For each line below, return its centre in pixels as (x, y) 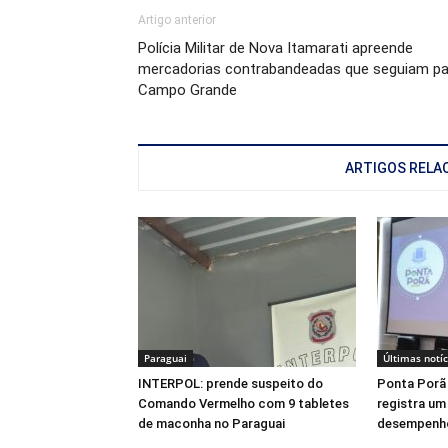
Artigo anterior (177, 20)
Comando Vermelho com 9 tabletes (243, 404)
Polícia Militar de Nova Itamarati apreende (275, 48)
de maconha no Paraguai (211, 424)
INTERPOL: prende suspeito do (230, 384)
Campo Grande (187, 90)
